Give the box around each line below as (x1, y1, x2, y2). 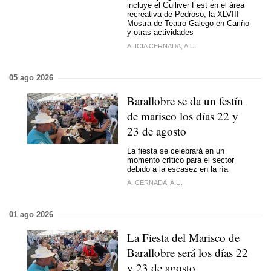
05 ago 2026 (9, 73, 53, 82)
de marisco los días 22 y (127, 108, 238, 123)
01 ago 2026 (9, 210, 53, 219)
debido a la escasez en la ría (127, 164, 228, 174)
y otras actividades (127, 27, 194, 37)
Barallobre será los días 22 (127, 245, 248, 260)
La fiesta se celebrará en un (127, 146, 224, 155)
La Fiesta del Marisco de (127, 230, 240, 245)
